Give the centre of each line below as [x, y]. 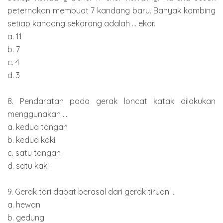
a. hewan [24, 204]
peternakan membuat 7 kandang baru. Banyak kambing [111, 10]
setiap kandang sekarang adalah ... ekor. [81, 23]
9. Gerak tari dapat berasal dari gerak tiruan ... [92, 191]
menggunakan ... [37, 114]
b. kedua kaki [31, 140]
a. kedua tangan [38, 127]
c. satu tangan [34, 153]
